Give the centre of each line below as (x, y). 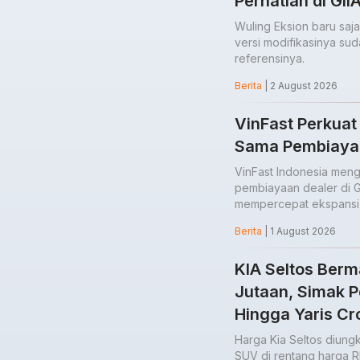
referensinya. (270, 59)
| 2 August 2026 (300, 86)
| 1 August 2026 (299, 231)
